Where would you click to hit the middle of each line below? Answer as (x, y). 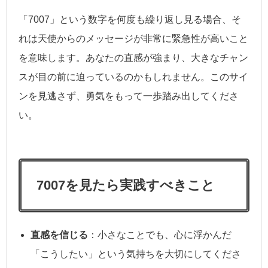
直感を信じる (59, 235)
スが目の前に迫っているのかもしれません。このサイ (133, 77)
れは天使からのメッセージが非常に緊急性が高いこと (133, 39)
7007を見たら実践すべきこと (126, 185)
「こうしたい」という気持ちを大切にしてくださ (136, 254)
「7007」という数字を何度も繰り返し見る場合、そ (130, 20)
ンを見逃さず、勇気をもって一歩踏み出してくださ (129, 96)
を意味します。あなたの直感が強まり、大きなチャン (133, 58)
